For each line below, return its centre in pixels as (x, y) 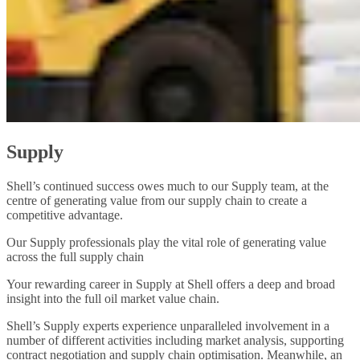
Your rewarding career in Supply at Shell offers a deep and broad (171, 284)
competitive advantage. (65, 215)
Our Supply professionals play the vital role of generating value (166, 242)
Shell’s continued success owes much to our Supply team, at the (168, 186)
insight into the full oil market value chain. (113, 298)
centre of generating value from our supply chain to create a (157, 200)
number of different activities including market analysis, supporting (175, 340)
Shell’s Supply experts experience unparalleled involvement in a (168, 325)
